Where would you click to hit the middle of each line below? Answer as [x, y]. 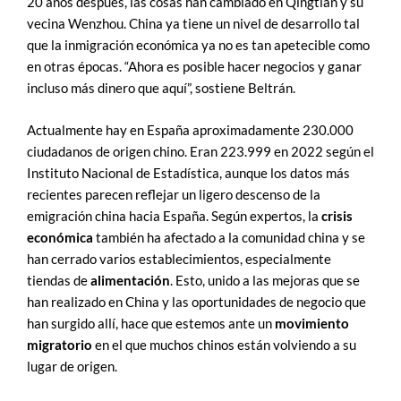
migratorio [60, 346]
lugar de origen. [72, 367]
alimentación [130, 281]
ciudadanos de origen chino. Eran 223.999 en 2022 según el [200, 152]
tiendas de [59, 281]
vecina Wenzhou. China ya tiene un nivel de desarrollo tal [193, 23]
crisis [337, 217]
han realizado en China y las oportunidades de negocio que [196, 303]
